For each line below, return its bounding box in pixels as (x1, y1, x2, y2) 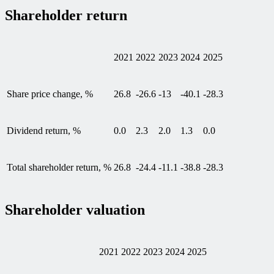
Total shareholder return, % (7, 161, 111, 172)
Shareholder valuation (5, 201, 145, 218)
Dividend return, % (7, 125, 81, 136)
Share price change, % (7, 88, 93, 99)
